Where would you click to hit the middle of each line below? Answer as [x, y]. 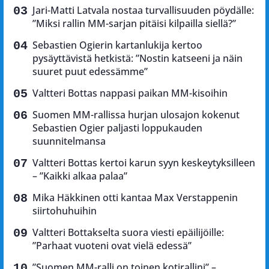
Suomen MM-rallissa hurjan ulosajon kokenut [136, 114]
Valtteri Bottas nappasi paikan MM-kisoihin [130, 93]
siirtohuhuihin [65, 210]
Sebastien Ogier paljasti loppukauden [117, 128]
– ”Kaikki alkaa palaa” [80, 176]
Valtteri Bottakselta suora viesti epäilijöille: [128, 232]
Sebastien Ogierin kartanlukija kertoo [117, 45]
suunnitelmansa [69, 141]
